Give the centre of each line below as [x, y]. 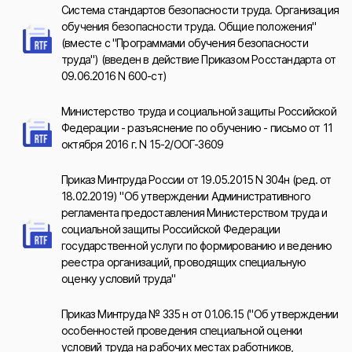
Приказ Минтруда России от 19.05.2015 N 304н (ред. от [196, 180]
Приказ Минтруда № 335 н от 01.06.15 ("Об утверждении [200, 314]
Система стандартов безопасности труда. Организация [200, 10]
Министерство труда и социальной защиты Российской [199, 111]
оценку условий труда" [119, 279]
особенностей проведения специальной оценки [182, 330]
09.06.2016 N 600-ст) [114, 76]
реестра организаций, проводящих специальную [184, 262]
